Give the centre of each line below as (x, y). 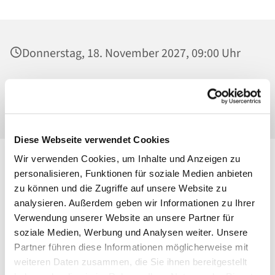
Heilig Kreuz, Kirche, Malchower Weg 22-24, (133, 87)
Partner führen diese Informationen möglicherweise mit (131, 247)
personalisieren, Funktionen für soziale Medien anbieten (134, 173)
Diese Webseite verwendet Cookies (92, 139)
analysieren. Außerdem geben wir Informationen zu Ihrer (134, 203)
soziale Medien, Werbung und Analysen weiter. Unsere (131, 232)
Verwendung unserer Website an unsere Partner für (124, 217)
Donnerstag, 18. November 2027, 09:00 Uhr (131, 54)
